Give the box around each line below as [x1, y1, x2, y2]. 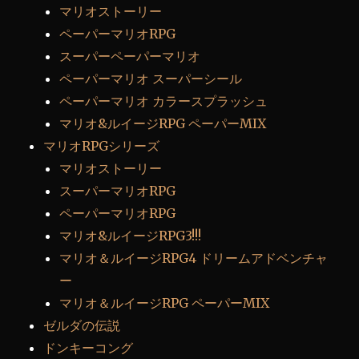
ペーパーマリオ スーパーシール [59, 70, 243, 87]
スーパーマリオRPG [59, 182, 176, 199]
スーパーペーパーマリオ [59, 47, 201, 64]
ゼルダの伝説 [43, 317, 121, 333]
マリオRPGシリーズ [43, 137, 160, 154]
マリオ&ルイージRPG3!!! [59, 227, 202, 244]
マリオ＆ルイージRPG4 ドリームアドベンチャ [59, 249, 329, 266]
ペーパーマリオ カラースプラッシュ [59, 92, 268, 109]
